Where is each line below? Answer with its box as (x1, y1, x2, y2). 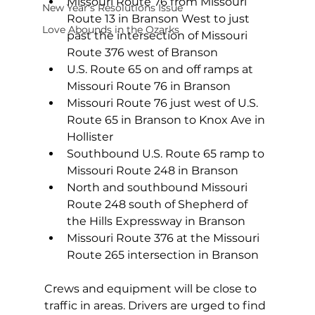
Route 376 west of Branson (66, 45, 218, 59)
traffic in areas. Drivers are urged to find (44, 298, 269, 312)
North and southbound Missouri (66, 180, 250, 194)
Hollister (66, 129, 113, 143)
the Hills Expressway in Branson (66, 214, 245, 228)
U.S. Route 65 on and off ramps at (66, 62, 256, 76)
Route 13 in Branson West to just (66, 11, 252, 25)
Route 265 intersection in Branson (66, 247, 259, 262)
